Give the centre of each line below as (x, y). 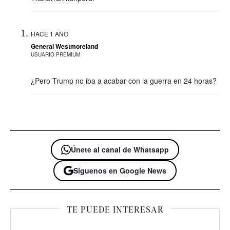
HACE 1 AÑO (50, 33)
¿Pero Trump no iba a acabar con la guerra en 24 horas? (124, 80)
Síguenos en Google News (120, 170)
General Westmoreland (64, 46)
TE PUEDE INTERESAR (115, 210)
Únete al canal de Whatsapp (120, 149)
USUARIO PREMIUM (55, 54)
